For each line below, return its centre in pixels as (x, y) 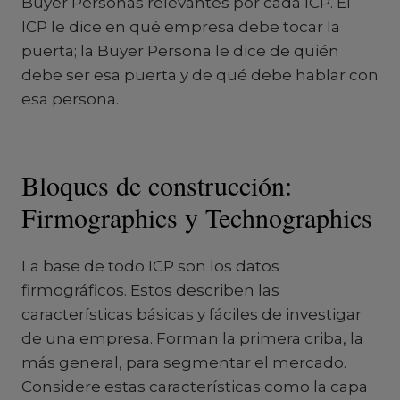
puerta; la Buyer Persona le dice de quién (180, 51)
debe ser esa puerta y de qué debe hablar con (200, 75)
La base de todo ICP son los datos (150, 266)
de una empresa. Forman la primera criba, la (192, 338)
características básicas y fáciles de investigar (192, 314)
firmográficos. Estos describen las (150, 290)
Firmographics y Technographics (197, 217)
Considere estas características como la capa (195, 387)
